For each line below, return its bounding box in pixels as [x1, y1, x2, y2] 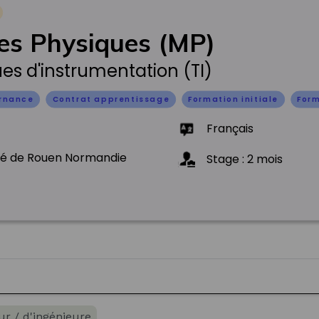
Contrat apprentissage [52, 93, 170, 105]
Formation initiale [188, 93, 278, 105]
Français [206, 120, 254, 137]
